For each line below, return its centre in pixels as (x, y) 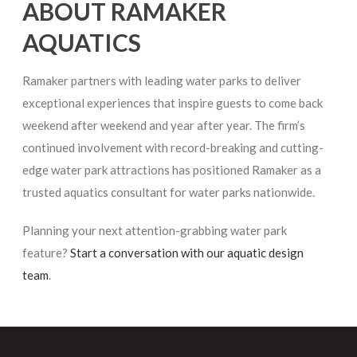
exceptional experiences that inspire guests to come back (173, 102)
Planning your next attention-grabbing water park (155, 230)
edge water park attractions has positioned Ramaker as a (172, 169)
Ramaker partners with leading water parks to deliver (162, 80)
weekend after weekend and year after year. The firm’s (164, 125)
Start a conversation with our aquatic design (187, 252)
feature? (47, 252)
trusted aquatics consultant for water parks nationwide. (169, 192)
